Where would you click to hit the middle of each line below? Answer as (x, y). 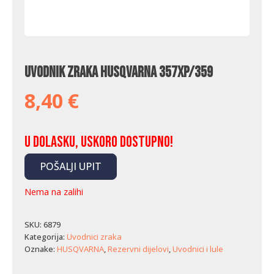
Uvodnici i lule (198, 249)
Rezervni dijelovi (138, 249)
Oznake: (41, 249)
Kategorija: (46, 237)
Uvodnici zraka (94, 237)
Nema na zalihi (54, 191)
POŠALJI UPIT (71, 166)
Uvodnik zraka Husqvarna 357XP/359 (119, 72)
